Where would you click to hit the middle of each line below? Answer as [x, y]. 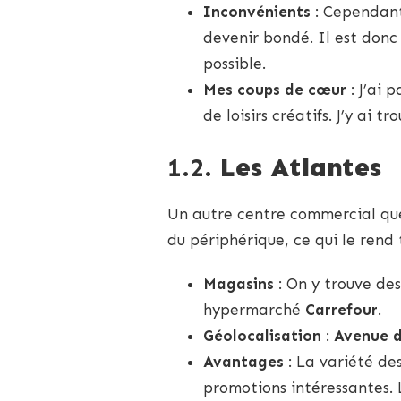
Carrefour [341, 309]
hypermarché [254, 309]
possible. [235, 64]
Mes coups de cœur [275, 90]
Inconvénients [257, 12]
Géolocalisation [262, 335]
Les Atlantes [301, 167]
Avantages [243, 361]
